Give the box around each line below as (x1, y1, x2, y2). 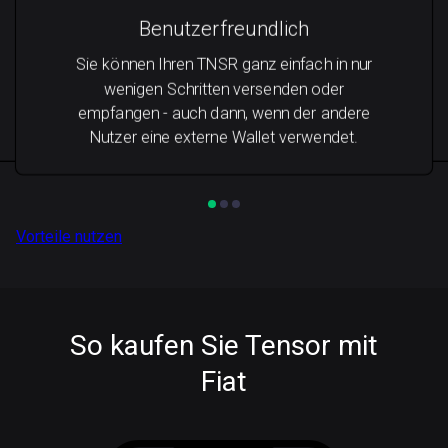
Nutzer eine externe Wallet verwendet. (90, 127, 358, 147)
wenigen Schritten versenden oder (103, 79, 345, 99)
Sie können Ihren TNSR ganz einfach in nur (76, 55, 372, 75)
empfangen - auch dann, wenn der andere (78, 103, 370, 123)
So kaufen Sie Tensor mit (70, 329, 378, 362)
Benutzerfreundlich (138, 16, 310, 41)
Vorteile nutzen (16, 227, 122, 246)
